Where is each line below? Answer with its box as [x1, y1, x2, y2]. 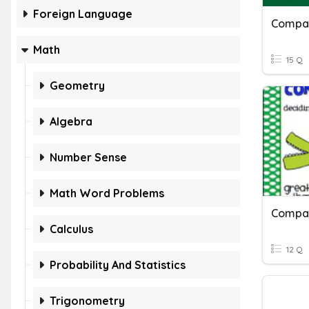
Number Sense [50, 150, 127, 164]
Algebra [50, 114, 92, 128]
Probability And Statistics [50, 258, 186, 272]
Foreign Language [33, 7, 132, 21]
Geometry [50, 79, 105, 92]
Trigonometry [50, 294, 125, 308]
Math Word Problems [50, 186, 164, 200]
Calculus [50, 222, 93, 236]
